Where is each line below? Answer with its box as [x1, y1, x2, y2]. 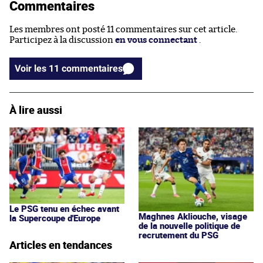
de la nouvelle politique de [139, 219, 240, 231]
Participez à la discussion [9, 35, 115, 45]
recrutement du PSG [139, 228, 218, 241]
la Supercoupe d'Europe [9, 211, 100, 224]
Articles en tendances [9, 237, 112, 252]
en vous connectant [115, 35, 197, 45]
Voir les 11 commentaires [62, 62, 123, 74]
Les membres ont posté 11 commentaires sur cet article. [9, 25, 237, 34]
